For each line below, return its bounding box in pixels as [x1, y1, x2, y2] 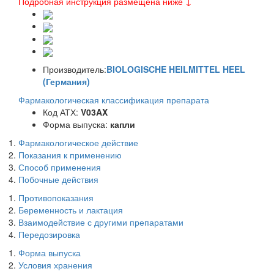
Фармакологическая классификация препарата [18, 94, 209, 106]
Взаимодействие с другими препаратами [18, 216, 183, 229]
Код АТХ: [43, 106, 78, 119]
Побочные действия [18, 173, 98, 186]
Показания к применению [18, 149, 122, 161]
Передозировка [18, 228, 80, 241]
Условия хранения [18, 259, 92, 272]
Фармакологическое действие [18, 136, 138, 149]
